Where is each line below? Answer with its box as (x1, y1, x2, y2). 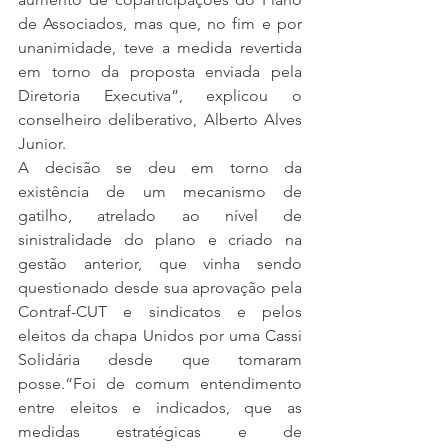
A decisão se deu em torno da (18, 158, 302, 178)
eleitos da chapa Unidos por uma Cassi (18, 326, 302, 346)
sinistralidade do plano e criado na (18, 230, 302, 250)
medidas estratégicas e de (18, 422, 302, 442)
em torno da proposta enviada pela (18, 62, 302, 82)
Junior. (18, 134, 66, 154)
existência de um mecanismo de (18, 182, 302, 202)
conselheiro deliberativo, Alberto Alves (18, 110, 302, 130)
